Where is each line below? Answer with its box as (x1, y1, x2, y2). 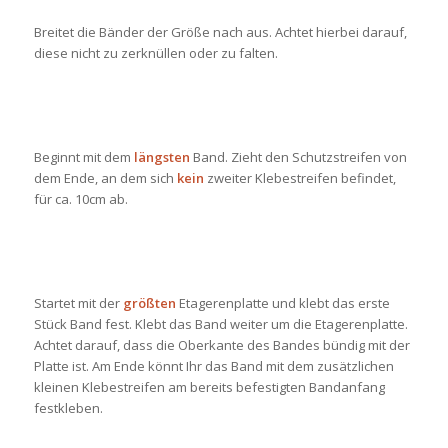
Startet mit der (33, 294, 123, 313)
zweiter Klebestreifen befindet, (203, 168, 396, 187)
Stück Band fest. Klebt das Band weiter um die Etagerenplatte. (33, 315, 408, 334)
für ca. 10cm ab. (33, 189, 128, 208)
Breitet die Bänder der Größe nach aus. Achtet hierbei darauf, (33, 22, 407, 41)
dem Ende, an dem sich (33, 168, 177, 187)
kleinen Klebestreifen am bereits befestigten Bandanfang (33, 378, 385, 397)
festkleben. (33, 399, 103, 418)
